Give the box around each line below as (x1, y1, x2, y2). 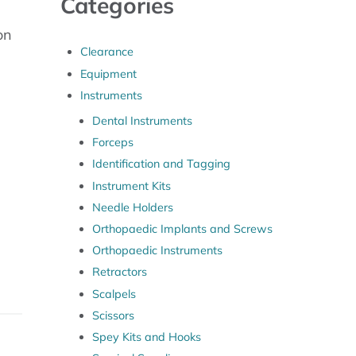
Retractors (91, 265, 147, 280)
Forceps (91, 135, 133, 150)
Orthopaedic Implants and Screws (91, 221, 273, 236)
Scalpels (91, 286, 136, 301)
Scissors (91, 308, 134, 323)
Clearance (80, 44, 134, 60)
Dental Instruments (91, 113, 192, 128)
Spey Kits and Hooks (91, 329, 201, 344)
